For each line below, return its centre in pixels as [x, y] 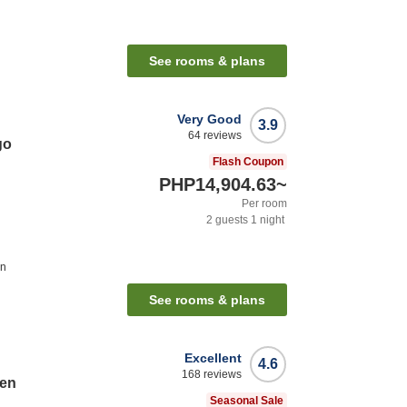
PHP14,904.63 [218, 185]
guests [230, 220]
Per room [264, 204]
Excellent [213, 358]
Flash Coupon [248, 162]
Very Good [209, 119]
